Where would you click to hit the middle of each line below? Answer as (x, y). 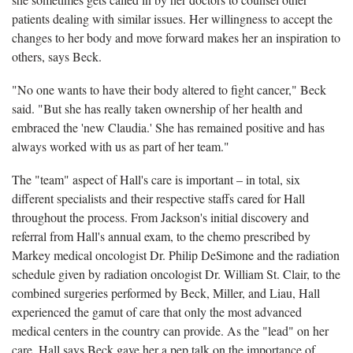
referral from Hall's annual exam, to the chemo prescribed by (161, 236)
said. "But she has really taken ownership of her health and (157, 108)
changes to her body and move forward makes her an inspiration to (176, 37)
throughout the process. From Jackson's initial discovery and (160, 217)
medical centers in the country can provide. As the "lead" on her (170, 330)
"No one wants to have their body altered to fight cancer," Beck (169, 89)
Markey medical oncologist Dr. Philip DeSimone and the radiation (176, 255)
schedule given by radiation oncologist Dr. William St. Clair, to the (176, 273)
